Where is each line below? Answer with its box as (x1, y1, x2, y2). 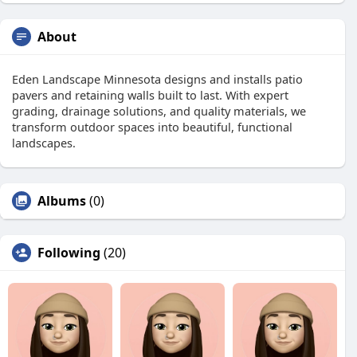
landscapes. (12, 135, 76, 151)
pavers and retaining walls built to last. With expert (12, 87, 288, 103)
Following (37, 244, 100, 261)
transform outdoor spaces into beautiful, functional (12, 119, 292, 135)
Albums (37, 192, 86, 210)
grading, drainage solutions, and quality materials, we (12, 103, 306, 119)
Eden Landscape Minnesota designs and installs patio (12, 71, 303, 87)
